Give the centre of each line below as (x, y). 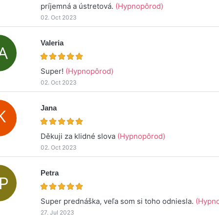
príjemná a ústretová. (78, 6)
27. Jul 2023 (58, 212)
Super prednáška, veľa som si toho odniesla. (118, 201)
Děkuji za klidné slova (79, 136)
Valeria (52, 43)
